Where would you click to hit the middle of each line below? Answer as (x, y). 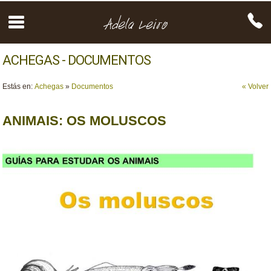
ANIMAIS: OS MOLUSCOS (85, 121)
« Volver (255, 87)
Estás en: (19, 87)
